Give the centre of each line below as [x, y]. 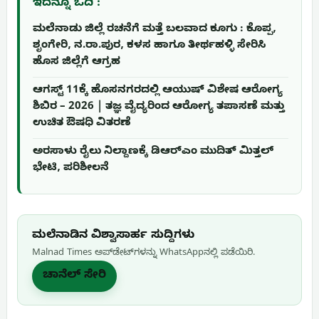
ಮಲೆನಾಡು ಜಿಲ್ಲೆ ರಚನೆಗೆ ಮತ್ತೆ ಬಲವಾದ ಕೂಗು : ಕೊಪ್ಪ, [155, 30]
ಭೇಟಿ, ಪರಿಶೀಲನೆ [71, 168]
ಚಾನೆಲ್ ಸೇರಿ [74, 276]
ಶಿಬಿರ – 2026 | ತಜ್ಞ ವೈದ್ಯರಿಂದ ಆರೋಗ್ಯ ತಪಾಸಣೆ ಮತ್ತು [159, 107]
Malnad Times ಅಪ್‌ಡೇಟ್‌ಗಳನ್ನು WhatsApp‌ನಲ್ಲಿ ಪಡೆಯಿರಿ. [143, 253]
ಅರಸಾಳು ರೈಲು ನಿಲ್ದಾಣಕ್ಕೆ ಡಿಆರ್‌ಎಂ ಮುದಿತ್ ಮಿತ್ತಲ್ [153, 152]
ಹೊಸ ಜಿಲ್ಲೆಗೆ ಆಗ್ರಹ [77, 62]
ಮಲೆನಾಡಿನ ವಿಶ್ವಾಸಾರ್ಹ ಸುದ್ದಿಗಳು [113, 236]
